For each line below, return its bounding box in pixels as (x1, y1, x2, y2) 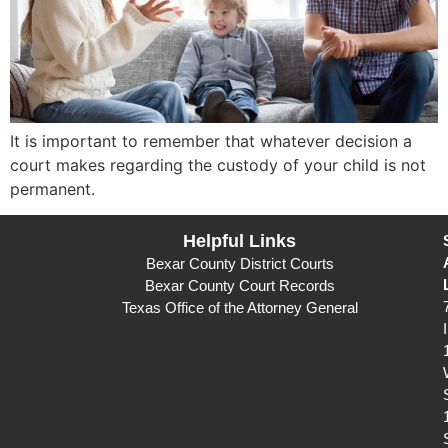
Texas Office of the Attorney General (121, 299, 358, 317)
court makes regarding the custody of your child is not (10, 155, 426, 176)
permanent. (10, 179, 95, 200)
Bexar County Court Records (144, 277, 335, 295)
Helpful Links (183, 231, 297, 252)
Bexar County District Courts (145, 255, 334, 273)
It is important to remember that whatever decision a (10, 131, 412, 152)
